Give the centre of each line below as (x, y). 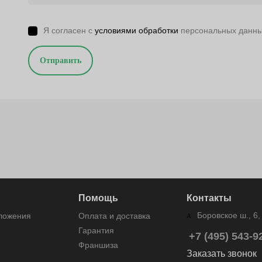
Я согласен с (69, 30)
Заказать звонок (221, 254)
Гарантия (96, 230)
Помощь (98, 198)
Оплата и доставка (114, 216)
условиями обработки (136, 30)
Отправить (60, 60)
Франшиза (98, 245)
